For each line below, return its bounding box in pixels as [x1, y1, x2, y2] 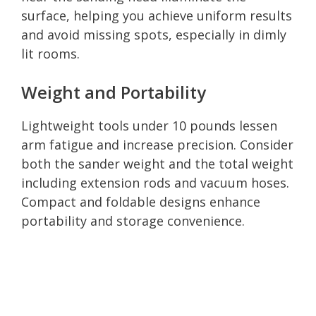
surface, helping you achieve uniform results [21, 6, 292, 24]
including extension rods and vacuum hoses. [21, 174, 289, 191]
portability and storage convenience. [21, 212, 245, 229]
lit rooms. [21, 44, 80, 62]
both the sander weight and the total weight [21, 154, 293, 172]
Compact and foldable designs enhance [21, 193, 260, 210]
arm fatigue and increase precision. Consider [21, 135, 293, 153]
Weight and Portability [21, 80, 206, 104]
